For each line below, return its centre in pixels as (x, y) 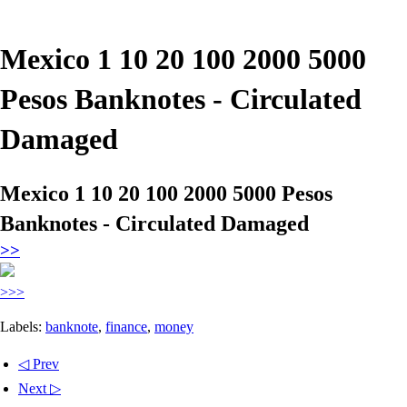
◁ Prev (39, 363)
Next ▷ (40, 388)
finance (126, 326)
